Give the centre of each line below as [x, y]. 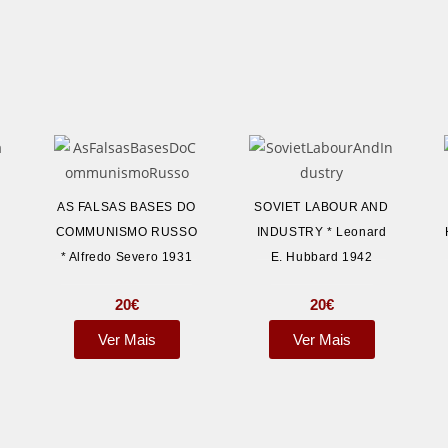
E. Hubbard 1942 [321, 257]
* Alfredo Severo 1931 [126, 257]
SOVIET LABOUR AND [321, 207]
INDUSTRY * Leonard [321, 232]
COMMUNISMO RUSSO [126, 232]
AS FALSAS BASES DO [126, 207]
